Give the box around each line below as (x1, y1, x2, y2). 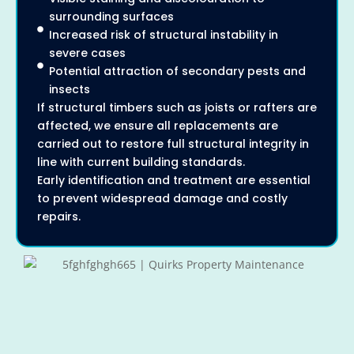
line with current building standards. (37, 153, 245, 170)
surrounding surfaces (49, 8, 174, 24)
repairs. (37, 208, 81, 224)
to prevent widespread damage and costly (37, 190, 288, 206)
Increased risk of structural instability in (49, 26, 278, 43)
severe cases (49, 44, 126, 61)
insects (49, 81, 90, 97)
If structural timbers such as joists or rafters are (37, 99, 317, 115)
